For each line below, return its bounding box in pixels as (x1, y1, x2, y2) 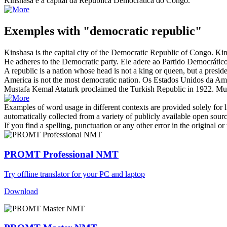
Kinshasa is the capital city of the (4, 48, 111, 57)
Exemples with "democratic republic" (4, 24, 202, 38)
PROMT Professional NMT (4, 148, 119, 160)
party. (99, 57, 119, 66)
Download (4, 186, 38, 196)
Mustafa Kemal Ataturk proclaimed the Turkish (4, 85, 157, 94)
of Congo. (179, 48, 213, 57)
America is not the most (4, 75, 82, 85)
